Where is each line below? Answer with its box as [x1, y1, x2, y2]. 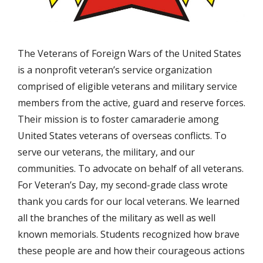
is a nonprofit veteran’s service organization [18, 63, 212, 76]
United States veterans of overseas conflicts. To [18, 129, 227, 142]
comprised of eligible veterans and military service [18, 79, 237, 93]
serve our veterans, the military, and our [18, 145, 195, 159]
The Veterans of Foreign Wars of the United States [18, 46, 241, 60]
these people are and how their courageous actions [18, 244, 245, 257]
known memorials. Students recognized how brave [18, 227, 240, 241]
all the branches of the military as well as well [18, 211, 215, 224]
